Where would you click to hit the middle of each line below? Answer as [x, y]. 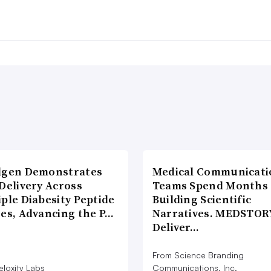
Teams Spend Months [210, 186]
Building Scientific [202, 200]
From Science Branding [198, 255]
